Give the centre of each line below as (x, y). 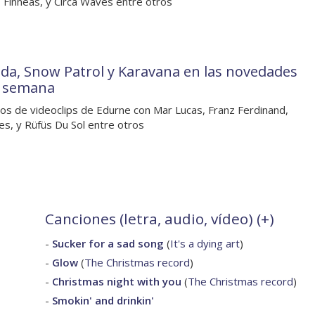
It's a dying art (205, 244)
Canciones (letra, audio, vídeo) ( (153, 219)
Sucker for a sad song (108, 244)
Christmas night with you (117, 282)
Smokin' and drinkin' (103, 301)
